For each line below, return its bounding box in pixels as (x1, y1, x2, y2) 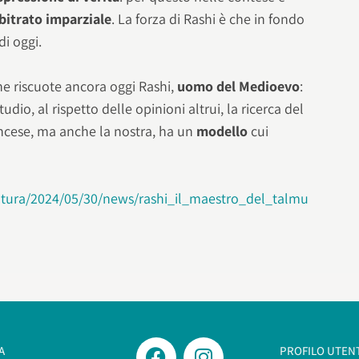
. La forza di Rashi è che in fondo (111, 9, 305, 28)
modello (196, 122, 252, 141)
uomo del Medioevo (177, 77, 301, 96)
